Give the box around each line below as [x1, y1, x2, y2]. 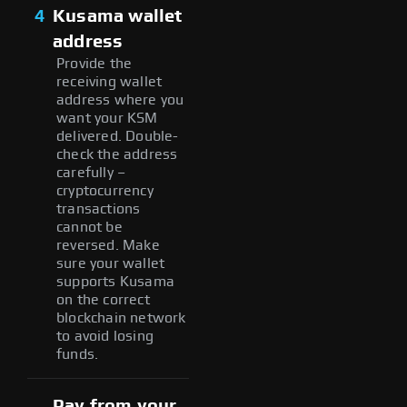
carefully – [56, 164, 126, 180]
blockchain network [56, 310, 186, 325]
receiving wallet [56, 74, 163, 89]
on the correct [56, 292, 150, 307]
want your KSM [56, 110, 158, 125]
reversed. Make [56, 237, 160, 253]
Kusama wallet [53, 6, 183, 25]
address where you [56, 92, 184, 107]
